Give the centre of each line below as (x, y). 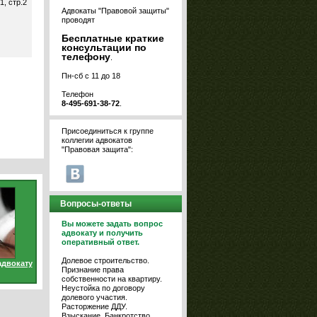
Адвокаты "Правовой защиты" (115, 11)
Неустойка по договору (103, 288)
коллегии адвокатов (97, 140)
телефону (86, 57)
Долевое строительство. (105, 260)
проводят (78, 20)
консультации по (104, 47)
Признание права (93, 270)
